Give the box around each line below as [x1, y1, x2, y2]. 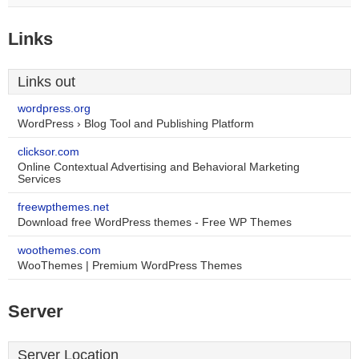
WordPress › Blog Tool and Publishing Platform [18, 118, 254, 130]
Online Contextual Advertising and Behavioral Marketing [18, 161, 300, 173]
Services [18, 173, 61, 185]
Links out [18, 74, 75, 90]
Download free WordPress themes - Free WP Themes [18, 216, 292, 228]
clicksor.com [18, 146, 79, 158]
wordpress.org [18, 103, 91, 115]
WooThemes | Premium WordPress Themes [18, 260, 242, 272]
